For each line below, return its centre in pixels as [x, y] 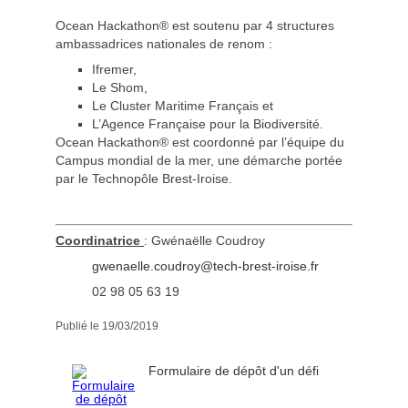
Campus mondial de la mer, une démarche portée [199, 161]
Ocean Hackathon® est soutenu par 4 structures [195, 26]
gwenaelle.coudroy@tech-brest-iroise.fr [206, 266]
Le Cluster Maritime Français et [183, 107]
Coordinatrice [100, 240]
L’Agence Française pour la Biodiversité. [208, 125]
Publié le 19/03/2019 [107, 326]
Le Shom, [120, 88]
